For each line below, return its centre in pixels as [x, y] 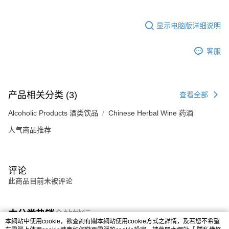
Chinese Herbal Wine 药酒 [151, 113]
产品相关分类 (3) [43, 95]
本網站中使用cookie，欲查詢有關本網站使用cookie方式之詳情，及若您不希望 [112, 221]
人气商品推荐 [30, 130]
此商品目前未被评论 [40, 181]
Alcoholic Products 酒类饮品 [53, 113]
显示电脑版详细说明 [189, 25]
